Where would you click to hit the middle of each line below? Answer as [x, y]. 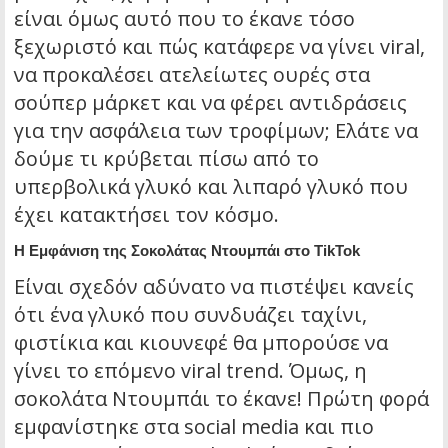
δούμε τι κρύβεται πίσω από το [166, 159]
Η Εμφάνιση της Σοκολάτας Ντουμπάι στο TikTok [187, 251]
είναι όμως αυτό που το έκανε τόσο [184, 19]
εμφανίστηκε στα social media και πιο [194, 427]
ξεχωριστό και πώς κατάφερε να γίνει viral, [219, 47]
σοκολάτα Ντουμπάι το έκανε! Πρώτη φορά [221, 399]
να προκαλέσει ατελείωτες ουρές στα [192, 75]
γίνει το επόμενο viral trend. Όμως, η [190, 371]
